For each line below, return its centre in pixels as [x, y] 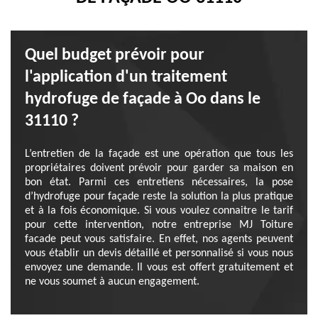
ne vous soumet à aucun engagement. [112, 282]
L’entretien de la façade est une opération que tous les [159, 154]
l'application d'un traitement [126, 77]
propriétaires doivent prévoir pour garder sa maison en [159, 168]
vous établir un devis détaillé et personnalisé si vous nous [159, 253]
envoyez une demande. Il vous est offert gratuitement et [159, 268]
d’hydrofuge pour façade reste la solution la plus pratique [159, 197]
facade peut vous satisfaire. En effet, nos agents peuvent [159, 239]
